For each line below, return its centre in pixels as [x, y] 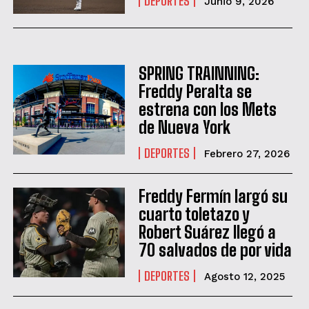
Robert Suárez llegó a [207, 232]
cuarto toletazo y [194, 215]
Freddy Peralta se [195, 92]
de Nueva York [186, 128]
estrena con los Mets [207, 110]
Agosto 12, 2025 [244, 277]
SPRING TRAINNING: [199, 74]
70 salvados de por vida [215, 250]
